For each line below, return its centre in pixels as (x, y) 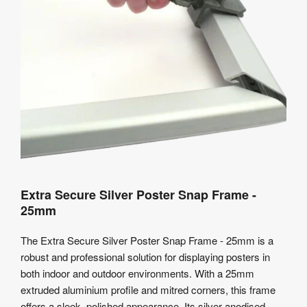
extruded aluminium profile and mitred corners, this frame (148, 289)
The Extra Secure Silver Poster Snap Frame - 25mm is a (147, 240)
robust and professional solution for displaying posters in (145, 256)
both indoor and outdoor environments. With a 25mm (137, 273)
